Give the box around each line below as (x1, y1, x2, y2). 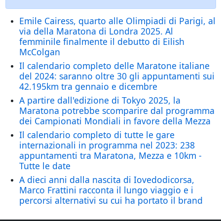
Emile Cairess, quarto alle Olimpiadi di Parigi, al (19, 15, 216, 27)
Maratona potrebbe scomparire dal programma (19, 105, 215, 117)
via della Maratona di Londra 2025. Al (19, 25, 173, 37)
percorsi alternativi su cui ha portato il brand (19, 194, 203, 207)
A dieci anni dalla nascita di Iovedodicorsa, (19, 174, 194, 186)
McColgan (19, 46, 60, 58)
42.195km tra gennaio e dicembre (19, 80, 157, 93)
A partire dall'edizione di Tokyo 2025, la (19, 94, 181, 107)
